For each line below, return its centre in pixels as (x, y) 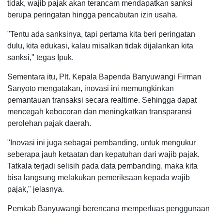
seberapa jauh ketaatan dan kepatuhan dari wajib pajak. (103, 155)
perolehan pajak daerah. (49, 124)
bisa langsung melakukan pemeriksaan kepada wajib (99, 178)
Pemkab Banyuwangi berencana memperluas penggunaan (108, 209)
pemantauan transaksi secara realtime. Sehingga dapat (102, 100)
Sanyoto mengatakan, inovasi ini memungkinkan (91, 89)
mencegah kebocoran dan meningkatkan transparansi (100, 112)
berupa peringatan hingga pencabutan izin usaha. (93, 15)
